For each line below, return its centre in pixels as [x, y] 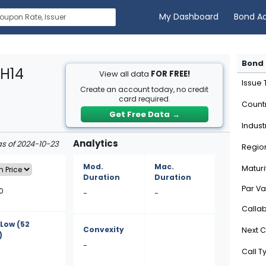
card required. [144, 99]
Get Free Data [139, 114]
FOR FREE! [170, 74]
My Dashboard [189, 17]
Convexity [104, 229]
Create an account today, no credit [145, 89]
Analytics [96, 143]
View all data [125, 74]
